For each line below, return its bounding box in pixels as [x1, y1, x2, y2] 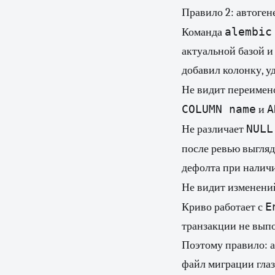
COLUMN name [182, 103, 256, 115]
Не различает [182, 123, 246, 136]
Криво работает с [182, 201, 265, 214]
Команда [182, 26, 225, 39]
